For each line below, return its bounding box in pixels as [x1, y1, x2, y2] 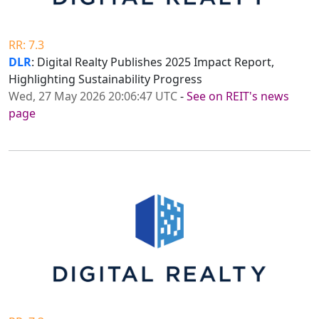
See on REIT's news [187, 88, 289, 105]
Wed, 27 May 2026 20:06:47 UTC [9, 88, 177, 105]
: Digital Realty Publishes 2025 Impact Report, [31, 54, 274, 70]
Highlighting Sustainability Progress [9, 71, 202, 88]
